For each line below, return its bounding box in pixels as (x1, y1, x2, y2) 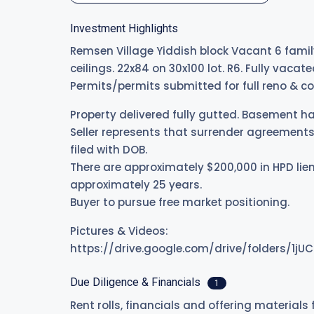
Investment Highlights (70, 22, 178, 35)
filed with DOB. (70, 142, 147, 157)
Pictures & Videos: (70, 224, 168, 238)
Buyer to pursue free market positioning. (70, 195, 289, 210)
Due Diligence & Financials (70, 275, 203, 289)
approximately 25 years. (70, 177, 202, 192)
